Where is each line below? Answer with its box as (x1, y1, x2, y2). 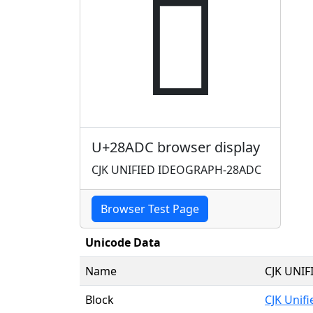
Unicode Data (85, 234, 161, 250)
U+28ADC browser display (92, 137, 260, 156)
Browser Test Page (101, 201, 199, 217)
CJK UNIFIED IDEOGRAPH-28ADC (92, 161, 261, 177)
